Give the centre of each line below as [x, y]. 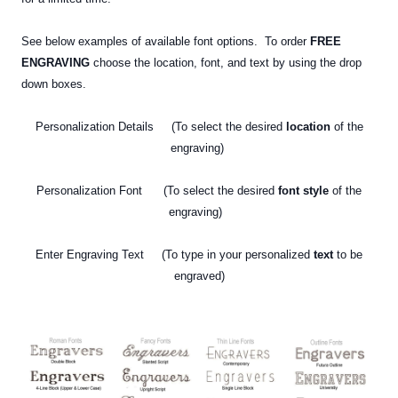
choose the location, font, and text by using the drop [226, 63]
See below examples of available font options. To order [166, 42]
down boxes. [54, 84]
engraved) [199, 276]
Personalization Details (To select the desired [160, 127]
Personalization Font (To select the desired [157, 191]
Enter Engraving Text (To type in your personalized [175, 255]
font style [303, 191]
